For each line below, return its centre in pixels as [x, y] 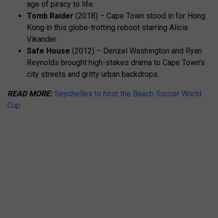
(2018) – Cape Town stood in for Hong [139, 16]
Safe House [48, 51]
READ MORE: [30, 94]
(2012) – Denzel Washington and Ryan [136, 51]
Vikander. [42, 39]
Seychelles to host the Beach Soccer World [128, 94]
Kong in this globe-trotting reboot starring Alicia [107, 27]
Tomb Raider [50, 16]
